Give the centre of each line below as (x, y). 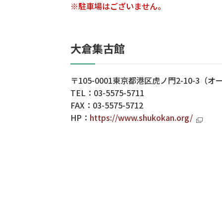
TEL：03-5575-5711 (107, 93)
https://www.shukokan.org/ (141, 118)
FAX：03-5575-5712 (107, 105)
